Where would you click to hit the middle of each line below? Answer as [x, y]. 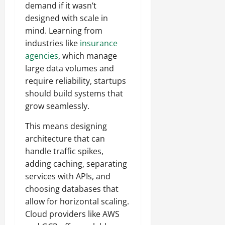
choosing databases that [72, 189]
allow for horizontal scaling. [77, 202]
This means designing [66, 126]
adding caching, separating [76, 164]
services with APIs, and [68, 177]
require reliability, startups [76, 81]
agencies [42, 56]
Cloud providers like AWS [72, 214]
